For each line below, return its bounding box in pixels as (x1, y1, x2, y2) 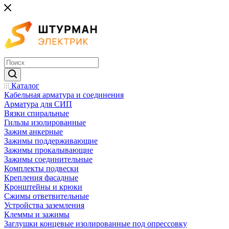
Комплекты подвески (4, 164, 79, 173)
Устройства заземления (4, 201, 84, 210)
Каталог (9, 81, 39, 90)
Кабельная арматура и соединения (4, 90, 124, 99)
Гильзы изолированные (4, 118, 86, 127)
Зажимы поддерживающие (4, 136, 98, 145)
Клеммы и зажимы (4, 210, 70, 219)
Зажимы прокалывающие (4, 146, 93, 154)
